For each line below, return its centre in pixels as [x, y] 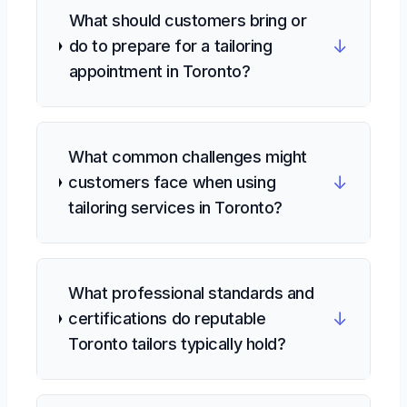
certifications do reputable [167, 318]
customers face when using [172, 182]
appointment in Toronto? [159, 71]
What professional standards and [191, 293]
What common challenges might [188, 157]
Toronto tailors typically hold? [177, 344]
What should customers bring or [188, 20]
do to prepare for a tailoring [170, 46]
